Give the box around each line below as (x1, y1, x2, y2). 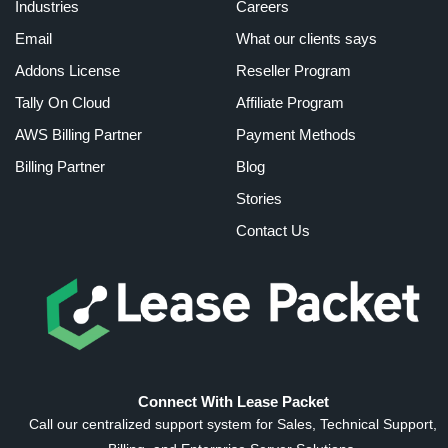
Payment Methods (235, 126, 356, 144)
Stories (235, 190, 282, 208)
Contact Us (235, 222, 310, 240)
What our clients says (235, 30, 377, 48)
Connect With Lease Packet (137, 392, 329, 410)
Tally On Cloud (15, 94, 110, 112)
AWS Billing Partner (15, 126, 142, 144)
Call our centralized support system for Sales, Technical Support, (29, 415, 437, 432)
